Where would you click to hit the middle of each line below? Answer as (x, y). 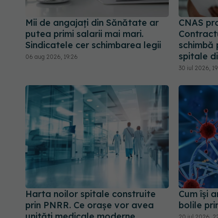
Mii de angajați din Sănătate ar (92, 23)
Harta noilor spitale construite (91, 194)
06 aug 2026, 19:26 (52, 57)
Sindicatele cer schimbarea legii (93, 45)
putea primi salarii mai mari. (84, 34)
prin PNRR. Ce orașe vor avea (90, 205)
